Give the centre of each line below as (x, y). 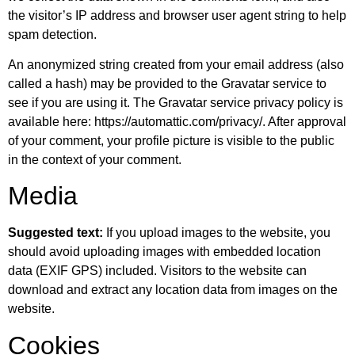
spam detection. (52, 34)
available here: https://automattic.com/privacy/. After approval (177, 121)
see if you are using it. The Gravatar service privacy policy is (176, 102)
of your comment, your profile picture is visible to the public (171, 140)
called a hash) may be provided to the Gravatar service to (167, 83)
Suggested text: (57, 233)
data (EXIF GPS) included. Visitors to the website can (157, 271)
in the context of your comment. (95, 159)
